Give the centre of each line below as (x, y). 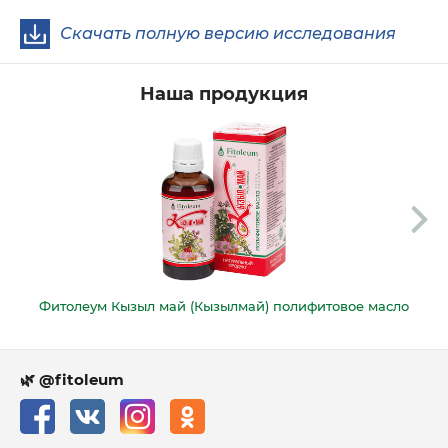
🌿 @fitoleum (72, 380)
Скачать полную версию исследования (228, 34)
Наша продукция (224, 94)
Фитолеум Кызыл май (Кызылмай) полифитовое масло (224, 306)
